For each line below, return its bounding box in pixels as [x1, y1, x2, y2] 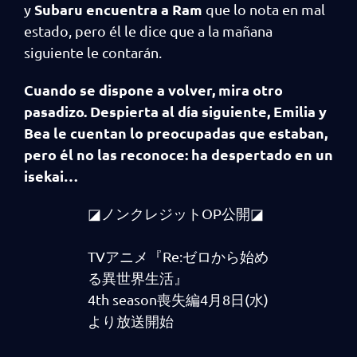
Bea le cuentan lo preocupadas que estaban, [24, 124, 328, 142]
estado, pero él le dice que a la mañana [24, 22, 273, 39]
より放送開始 [88, 312, 174, 329]
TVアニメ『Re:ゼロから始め [88, 248, 269, 265]
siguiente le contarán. [24, 44, 165, 61]
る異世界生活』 [88, 269, 188, 286]
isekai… [24, 167, 81, 185]
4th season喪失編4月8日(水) [88, 291, 269, 308]
